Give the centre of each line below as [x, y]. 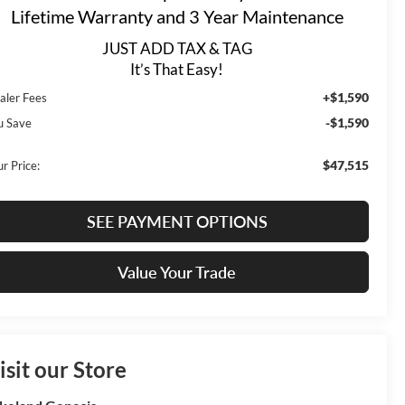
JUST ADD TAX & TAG [177, 48]
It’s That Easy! [177, 69]
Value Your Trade [177, 272]
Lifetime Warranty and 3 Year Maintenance [177, 16]
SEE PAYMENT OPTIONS [177, 221]
